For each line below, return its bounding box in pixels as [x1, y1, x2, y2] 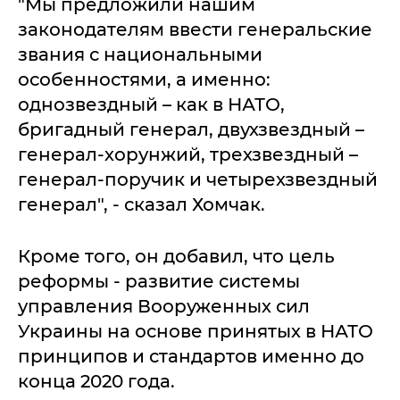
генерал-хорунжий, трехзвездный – [18, 144, 358, 165]
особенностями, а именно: [18, 69, 271, 90]
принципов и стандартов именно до [18, 346, 364, 367]
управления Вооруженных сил [18, 296, 310, 317]
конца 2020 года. [18, 371, 175, 392]
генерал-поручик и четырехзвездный [18, 169, 378, 190]
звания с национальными [18, 44, 262, 65]
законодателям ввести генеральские [18, 19, 372, 40]
